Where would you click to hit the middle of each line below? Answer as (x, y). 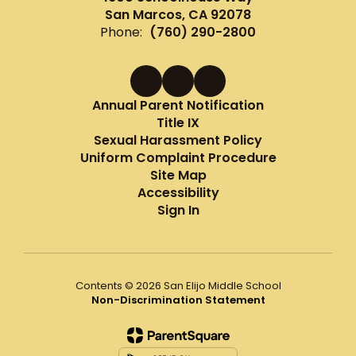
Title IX (178, 122)
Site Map (178, 175)
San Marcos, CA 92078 (178, 14)
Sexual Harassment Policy (178, 140)
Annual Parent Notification (178, 105)
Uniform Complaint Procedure (178, 157)
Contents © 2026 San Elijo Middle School (178, 285)
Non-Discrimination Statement (178, 300)
